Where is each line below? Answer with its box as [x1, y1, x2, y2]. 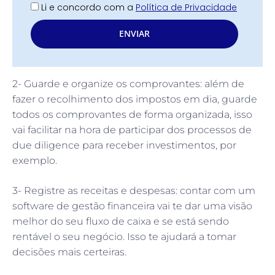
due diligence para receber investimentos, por [12, 139, 236, 151]
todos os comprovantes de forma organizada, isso [12, 108, 252, 120]
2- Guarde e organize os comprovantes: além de [12, 77, 244, 90]
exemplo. [12, 154, 57, 166]
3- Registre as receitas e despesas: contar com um [12, 184, 255, 196]
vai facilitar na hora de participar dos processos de [12, 123, 252, 136]
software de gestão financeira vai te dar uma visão [12, 199, 252, 212]
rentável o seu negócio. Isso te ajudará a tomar [12, 230, 236, 242]
